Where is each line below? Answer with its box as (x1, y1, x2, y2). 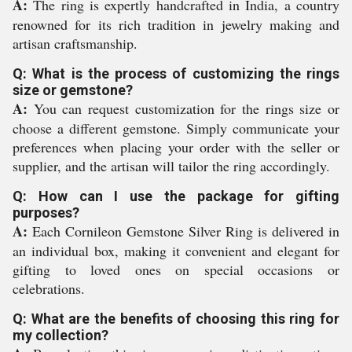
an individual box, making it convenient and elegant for (13, 241, 339, 260)
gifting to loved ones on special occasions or (13, 260, 339, 279)
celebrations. (13, 279, 85, 298)
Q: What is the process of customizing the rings (13, 65, 339, 82)
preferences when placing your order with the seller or (13, 137, 339, 156)
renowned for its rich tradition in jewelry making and (13, 15, 339, 34)
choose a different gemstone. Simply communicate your (13, 119, 339, 137)
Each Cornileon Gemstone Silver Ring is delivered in (27, 222, 339, 240)
